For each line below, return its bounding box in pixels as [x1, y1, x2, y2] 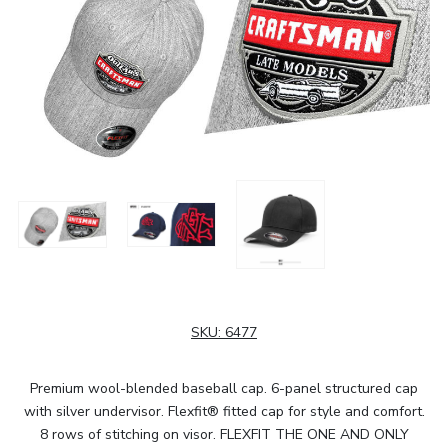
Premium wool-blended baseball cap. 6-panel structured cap [30, 378, 418, 398]
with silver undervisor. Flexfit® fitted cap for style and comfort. [23, 401, 425, 421]
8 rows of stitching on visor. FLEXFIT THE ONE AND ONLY [39, 424, 409, 444]
